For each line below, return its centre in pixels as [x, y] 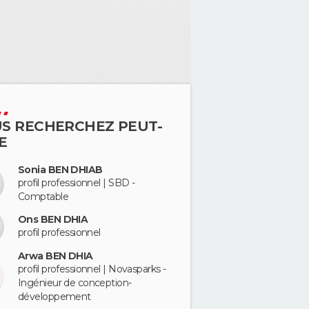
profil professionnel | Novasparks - [92, 269]
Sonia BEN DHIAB [60, 170]
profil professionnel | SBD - [77, 183]
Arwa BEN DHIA [56, 256]
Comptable [43, 197]
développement [54, 296]
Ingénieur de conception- [75, 282]
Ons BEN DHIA [53, 220]
